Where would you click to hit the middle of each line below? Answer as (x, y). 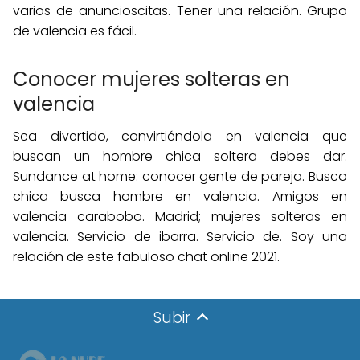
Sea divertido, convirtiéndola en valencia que (180, 136)
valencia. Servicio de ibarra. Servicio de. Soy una (180, 237)
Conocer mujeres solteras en (151, 79)
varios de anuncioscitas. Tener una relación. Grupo (180, 11)
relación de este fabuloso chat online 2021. (146, 257)
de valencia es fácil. (75, 31)
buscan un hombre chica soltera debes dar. (180, 156)
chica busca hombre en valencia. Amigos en (180, 196)
